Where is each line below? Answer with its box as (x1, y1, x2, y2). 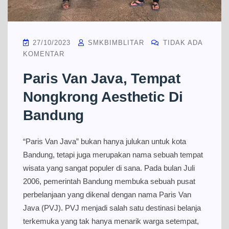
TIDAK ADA (161, 38, 202, 47)
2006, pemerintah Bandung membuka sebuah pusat (23, 176, 195, 186)
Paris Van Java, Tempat (23, 70, 180, 86)
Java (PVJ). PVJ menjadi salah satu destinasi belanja (23, 203, 201, 212)
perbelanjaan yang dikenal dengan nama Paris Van (23, 190, 191, 199)
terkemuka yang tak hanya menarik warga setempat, (23, 216, 199, 225)
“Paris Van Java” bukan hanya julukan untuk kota (23, 136, 186, 146)
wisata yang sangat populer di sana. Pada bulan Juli (23, 163, 195, 172)
